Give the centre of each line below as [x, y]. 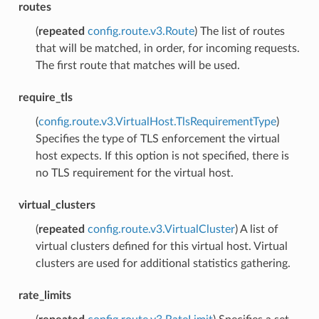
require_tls [45, 97]
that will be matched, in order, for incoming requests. [167, 48]
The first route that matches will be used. [137, 65]
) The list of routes [239, 31]
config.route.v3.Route [141, 31]
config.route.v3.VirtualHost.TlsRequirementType [157, 121]
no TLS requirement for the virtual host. [134, 173]
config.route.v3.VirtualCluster [161, 229]
